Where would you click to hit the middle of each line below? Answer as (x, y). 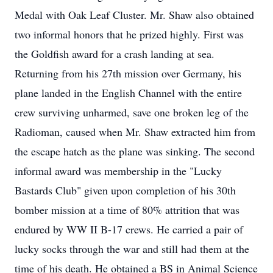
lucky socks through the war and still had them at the (132, 249)
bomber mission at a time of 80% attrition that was (127, 210)
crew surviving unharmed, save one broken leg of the (132, 112)
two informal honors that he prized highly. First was (129, 34)
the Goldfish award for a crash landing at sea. (115, 54)
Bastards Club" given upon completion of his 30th (125, 190)
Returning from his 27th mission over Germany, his (128, 73)
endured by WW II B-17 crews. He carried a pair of (129, 229)
